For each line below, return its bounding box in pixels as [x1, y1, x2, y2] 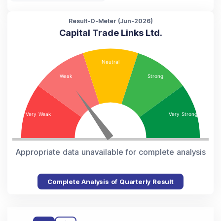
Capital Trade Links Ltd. [59, 28, 162, 38]
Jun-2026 [119, 17, 150, 25]
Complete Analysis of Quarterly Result [47, 178, 174, 186]
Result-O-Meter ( [68, 17, 120, 25]
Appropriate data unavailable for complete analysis [15, 147, 206, 157]
